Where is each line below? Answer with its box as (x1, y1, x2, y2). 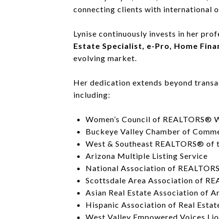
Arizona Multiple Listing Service (85, 151, 208, 160)
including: (73, 89, 110, 99)
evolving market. (73, 53, 137, 63)
